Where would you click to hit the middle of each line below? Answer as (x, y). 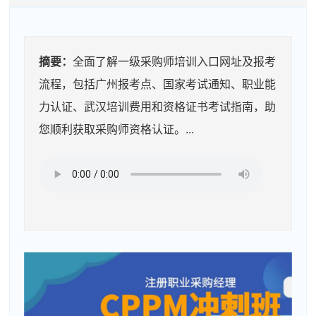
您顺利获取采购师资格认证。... (117, 129)
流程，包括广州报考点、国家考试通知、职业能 (158, 84)
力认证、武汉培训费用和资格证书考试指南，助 (158, 107)
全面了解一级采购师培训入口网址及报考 (175, 62)
